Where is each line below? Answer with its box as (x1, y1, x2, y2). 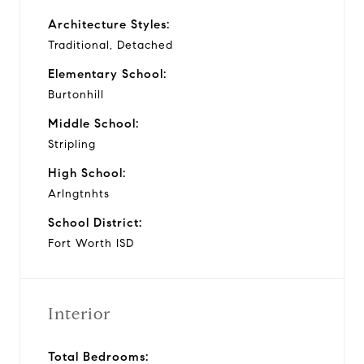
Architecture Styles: (48, 16, 170, 32)
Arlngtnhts (48, 186, 110, 201)
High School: (48, 165, 126, 180)
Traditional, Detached (48, 37, 173, 52)
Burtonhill (48, 87, 104, 102)
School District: (48, 214, 142, 230)
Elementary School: (48, 66, 167, 81)
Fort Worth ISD (48, 236, 134, 250)
